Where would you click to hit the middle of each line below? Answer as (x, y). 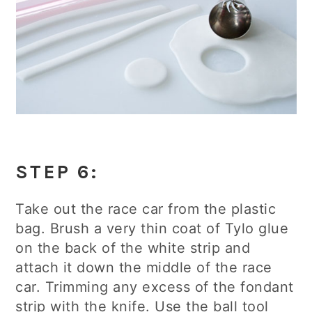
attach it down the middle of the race (144, 267)
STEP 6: (57, 172)
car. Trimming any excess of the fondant (155, 287)
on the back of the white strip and (133, 248)
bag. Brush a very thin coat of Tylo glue (152, 228)
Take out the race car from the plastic (146, 209)
